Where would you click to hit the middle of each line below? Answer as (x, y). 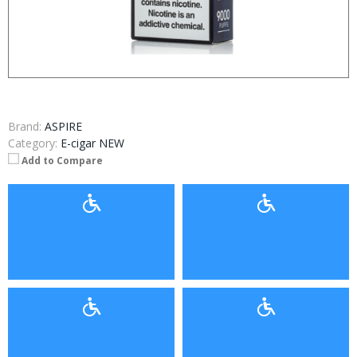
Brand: (25, 126)
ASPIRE (63, 126)
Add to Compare (62, 160)
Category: (33, 143)
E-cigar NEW (92, 143)
